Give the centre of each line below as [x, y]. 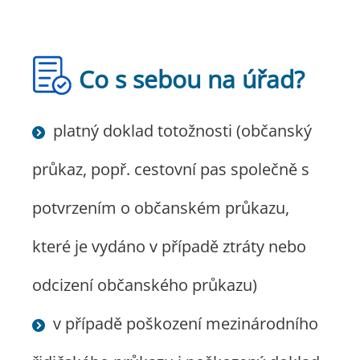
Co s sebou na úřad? [192, 79]
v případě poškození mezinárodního [186, 323]
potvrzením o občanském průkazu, [161, 208]
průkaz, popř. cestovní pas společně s [171, 169]
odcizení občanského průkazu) [145, 285]
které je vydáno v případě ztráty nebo [169, 246]
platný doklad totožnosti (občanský [182, 131]
